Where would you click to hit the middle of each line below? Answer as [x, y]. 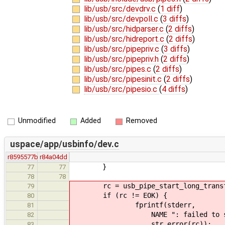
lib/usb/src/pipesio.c [121, 89]
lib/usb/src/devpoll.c [122, 19]
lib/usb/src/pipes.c [118, 69]
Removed [141, 121]
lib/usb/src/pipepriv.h [122, 59]
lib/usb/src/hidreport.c [125, 39]
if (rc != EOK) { [119, 195]
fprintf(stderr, [133, 205]
